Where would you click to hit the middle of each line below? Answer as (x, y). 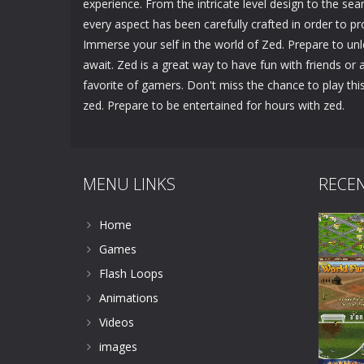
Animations (129, 298)
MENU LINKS (129, 184)
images (118, 347)
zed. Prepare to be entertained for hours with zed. (214, 105)
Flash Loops (131, 273)
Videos (117, 322)
